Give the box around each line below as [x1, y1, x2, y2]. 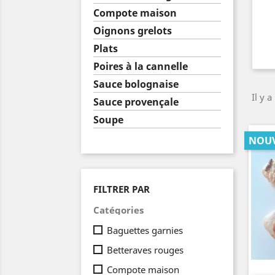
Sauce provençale [93, 95, 179, 109]
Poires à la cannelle [93, 60, 188, 73]
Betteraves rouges [107, 244, 184, 256]
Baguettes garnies [107, 224, 183, 236]
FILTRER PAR [93, 183, 150, 195]
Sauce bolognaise [93, 77, 179, 91]
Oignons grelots [93, 24, 172, 37]
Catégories [93, 204, 144, 216]
